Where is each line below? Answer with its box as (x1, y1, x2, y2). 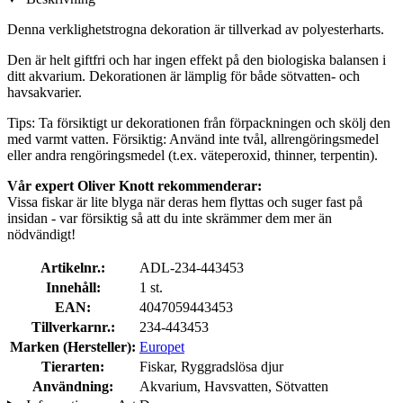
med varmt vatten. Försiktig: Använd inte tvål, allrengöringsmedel (7, 130, 379, 147)
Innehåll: (45, 279, 101, 295)
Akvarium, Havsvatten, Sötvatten (139, 378, 328, 394)
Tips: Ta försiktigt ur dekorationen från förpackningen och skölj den (7, 114, 390, 130)
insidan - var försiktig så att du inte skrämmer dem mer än (7, 210, 332, 226)
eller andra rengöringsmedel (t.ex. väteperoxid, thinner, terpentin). (7, 147, 378, 163)
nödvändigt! (7, 226, 76, 242)
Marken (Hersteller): (10, 338, 136, 354)
